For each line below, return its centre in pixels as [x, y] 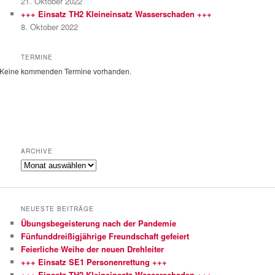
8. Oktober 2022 [50, 26]
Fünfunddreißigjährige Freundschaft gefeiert [105, 236]
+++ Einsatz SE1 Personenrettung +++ [94, 262]
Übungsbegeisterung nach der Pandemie [99, 223]
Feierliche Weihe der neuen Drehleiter [93, 249]
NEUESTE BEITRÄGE [58, 209]
